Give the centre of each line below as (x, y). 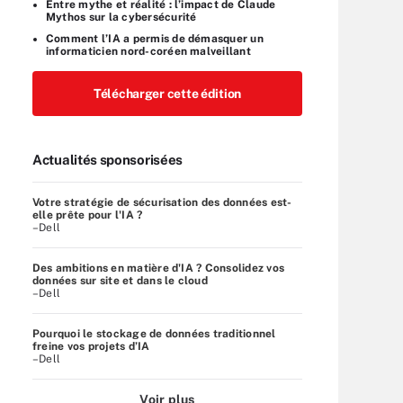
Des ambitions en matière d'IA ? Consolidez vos (159, 268)
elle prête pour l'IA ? (88, 215)
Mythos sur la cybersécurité (121, 17)
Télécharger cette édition (167, 93)
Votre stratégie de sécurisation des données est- (162, 202)
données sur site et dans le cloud (120, 280)
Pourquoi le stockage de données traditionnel (154, 333)
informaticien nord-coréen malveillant (148, 51)
